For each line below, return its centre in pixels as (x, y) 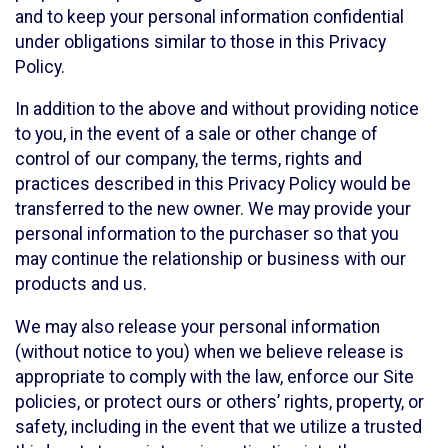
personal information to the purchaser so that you (207, 234)
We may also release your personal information (197, 326)
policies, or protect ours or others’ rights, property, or (219, 401)
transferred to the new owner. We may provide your (213, 209)
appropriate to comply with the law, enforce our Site (214, 376)
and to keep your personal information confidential (209, 16)
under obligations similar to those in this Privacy (200, 41)
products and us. (81, 284)
